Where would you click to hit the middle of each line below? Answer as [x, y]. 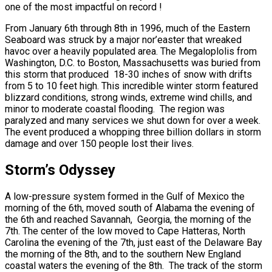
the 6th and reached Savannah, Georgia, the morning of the [128, 219]
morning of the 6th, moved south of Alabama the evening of [130, 208]
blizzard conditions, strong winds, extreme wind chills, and [128, 97]
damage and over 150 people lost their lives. [99, 143]
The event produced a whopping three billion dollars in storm [133, 132]
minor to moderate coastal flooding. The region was [115, 109]
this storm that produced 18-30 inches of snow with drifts [128, 74]
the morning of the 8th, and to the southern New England [123, 254]
